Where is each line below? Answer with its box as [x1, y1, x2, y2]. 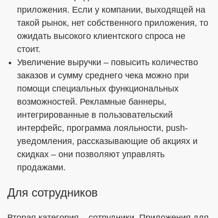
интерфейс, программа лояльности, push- [17, 123, 188, 133]
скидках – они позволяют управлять [17, 149, 164, 159]
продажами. [17, 163, 66, 172]
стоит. [17, 44, 40, 54]
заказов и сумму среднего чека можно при [17, 71, 189, 80]
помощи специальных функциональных [17, 84, 179, 93]
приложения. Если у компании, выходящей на [17, 5, 205, 15]
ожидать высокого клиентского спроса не [17, 31, 185, 41]
